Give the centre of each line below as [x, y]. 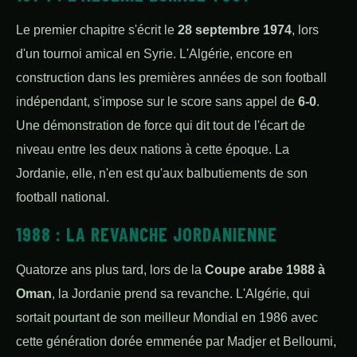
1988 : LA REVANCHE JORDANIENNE [147, 234]
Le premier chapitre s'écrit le [97, 30]
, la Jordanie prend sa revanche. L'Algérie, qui [181, 294]
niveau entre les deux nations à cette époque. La [153, 149]
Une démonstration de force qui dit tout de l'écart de [161, 126]
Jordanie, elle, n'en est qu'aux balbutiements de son [162, 173]
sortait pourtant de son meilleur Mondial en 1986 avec [167, 318]
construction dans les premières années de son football [171, 78]
